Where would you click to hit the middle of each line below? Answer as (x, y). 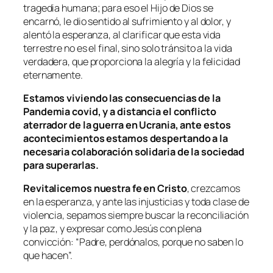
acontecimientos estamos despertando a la (126, 138)
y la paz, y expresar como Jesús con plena (112, 229)
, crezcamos (213, 189)
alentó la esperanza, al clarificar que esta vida (122, 34)
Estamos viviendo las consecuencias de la (122, 98)
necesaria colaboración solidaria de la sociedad (134, 151)
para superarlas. (61, 165)
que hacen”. (48, 256)
